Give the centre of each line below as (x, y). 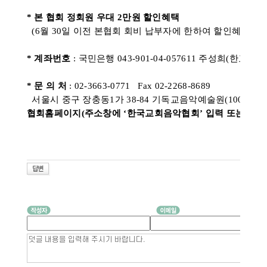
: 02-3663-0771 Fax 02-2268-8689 (140, 86)
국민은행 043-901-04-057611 (137, 58)
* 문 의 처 (48, 86)
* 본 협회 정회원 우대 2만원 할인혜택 (103, 17)
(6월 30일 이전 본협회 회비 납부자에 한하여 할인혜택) (140, 31)
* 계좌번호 (50, 58)
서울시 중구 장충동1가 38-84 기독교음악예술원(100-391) (145, 100)
